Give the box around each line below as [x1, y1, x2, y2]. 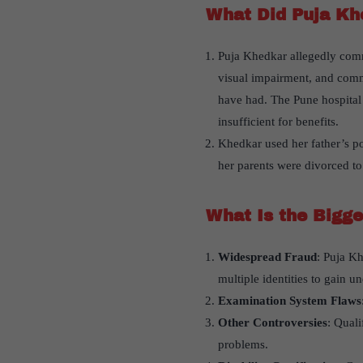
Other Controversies [217, 316, 327, 330]
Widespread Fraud [217, 250, 317, 264]
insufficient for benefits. [217, 115, 339, 129]
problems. [217, 338, 268, 352]
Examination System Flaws [217, 294, 361, 308]
